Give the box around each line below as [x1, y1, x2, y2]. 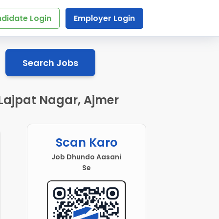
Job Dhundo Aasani [51, 152, 122, 162]
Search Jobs [22, 56, 78, 69]
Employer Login [73, 13, 135, 24]
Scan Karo [55, 134, 117, 151]
